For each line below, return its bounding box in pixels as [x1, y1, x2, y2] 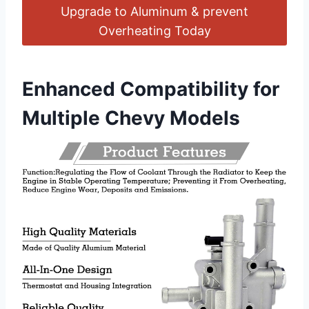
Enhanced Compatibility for [22, 77, 279, 101]
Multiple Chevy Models [22, 106, 240, 130]
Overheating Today [98, 23, 211, 38]
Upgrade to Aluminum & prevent [61, 3, 248, 19]
